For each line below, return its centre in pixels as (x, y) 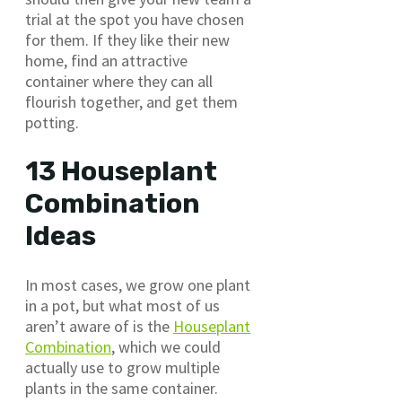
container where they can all (119, 81)
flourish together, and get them (131, 101)
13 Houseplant (121, 171)
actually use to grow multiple (122, 367)
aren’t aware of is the (99, 326)
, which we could (166, 346)
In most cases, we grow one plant (138, 284)
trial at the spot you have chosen (135, 19)
